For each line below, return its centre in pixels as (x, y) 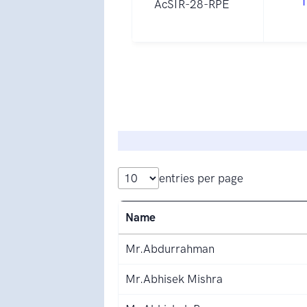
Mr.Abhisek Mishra (174, 279)
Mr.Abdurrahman (170, 248)
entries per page (201, 179)
